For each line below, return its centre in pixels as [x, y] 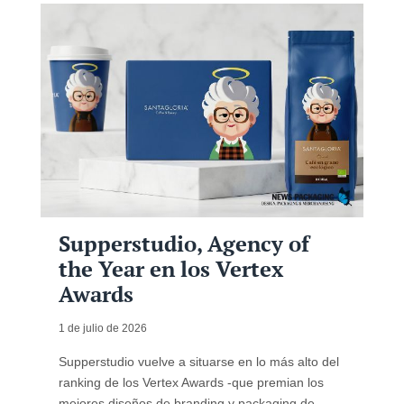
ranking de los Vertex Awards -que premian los [191, 382]
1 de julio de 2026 [102, 328]
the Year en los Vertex [170, 269]
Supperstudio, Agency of [184, 243]
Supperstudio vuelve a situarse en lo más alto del [198, 362]
